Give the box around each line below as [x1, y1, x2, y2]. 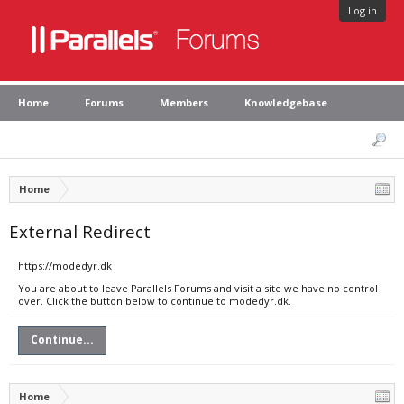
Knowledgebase [244, 96, 327, 109]
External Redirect [9, 220, 151, 243]
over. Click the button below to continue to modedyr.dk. [18, 294, 291, 308]
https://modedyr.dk [18, 259, 112, 272]
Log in [348, 4, 377, 17]
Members [160, 96, 208, 109]
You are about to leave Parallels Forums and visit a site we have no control [18, 281, 378, 295]
